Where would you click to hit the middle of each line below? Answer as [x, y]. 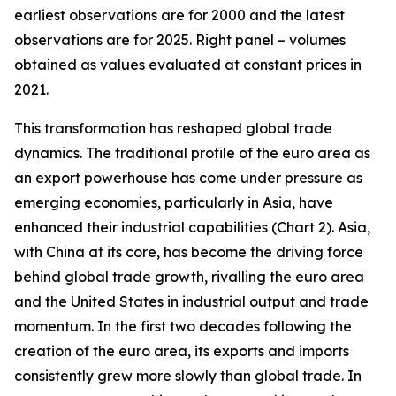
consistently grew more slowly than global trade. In [188, 376]
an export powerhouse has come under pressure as [188, 178]
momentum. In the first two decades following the [183, 326]
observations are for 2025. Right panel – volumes [180, 40]
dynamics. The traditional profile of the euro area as [192, 153]
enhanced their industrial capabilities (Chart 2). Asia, [192, 227]
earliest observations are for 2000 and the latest [179, 15]
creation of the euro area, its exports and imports [182, 351]
